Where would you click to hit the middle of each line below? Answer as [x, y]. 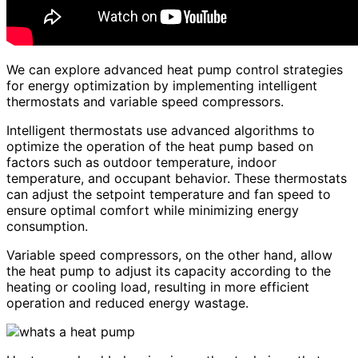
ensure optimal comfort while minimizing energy [153, 210]
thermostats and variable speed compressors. [145, 101]
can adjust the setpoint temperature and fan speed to [169, 194]
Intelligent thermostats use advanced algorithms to [161, 130]
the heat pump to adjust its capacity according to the [169, 270]
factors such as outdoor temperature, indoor [141, 162]
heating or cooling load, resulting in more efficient [158, 286]
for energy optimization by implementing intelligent [162, 85]
